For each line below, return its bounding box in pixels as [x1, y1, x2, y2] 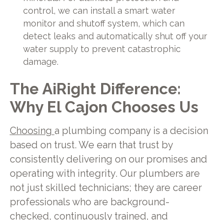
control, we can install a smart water [23, 5, 176, 16]
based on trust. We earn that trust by [9, 139, 173, 151]
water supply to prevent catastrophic [23, 43, 181, 54]
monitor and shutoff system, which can [23, 18, 185, 28]
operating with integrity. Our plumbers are [9, 168, 200, 180]
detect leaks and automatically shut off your [23, 30, 208, 41]
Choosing [9, 125, 55, 137]
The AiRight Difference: [9, 80, 181, 98]
